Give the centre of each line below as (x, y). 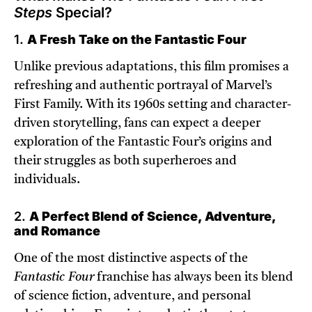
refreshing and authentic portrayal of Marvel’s (143, 86)
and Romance (57, 231)
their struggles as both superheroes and (125, 161)
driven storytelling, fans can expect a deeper (137, 124)
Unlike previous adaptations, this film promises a (151, 67)
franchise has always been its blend (194, 278)
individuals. (47, 180)
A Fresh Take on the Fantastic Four (137, 40)
